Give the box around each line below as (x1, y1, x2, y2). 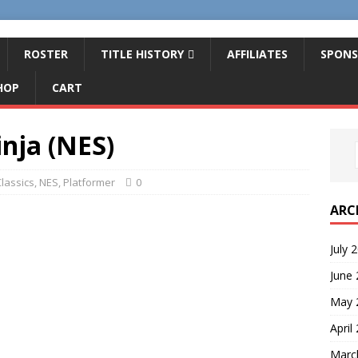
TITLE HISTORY (101, 46, 184, 62)
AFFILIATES (227, 46, 288, 62)
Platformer (63, 175, 115, 189)
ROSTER (24, 46, 68, 62)
